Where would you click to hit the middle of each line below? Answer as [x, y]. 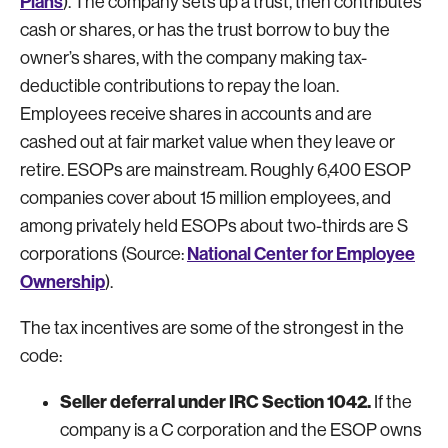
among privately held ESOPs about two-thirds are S [214, 225]
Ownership [62, 281]
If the [391, 401]
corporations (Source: [103, 253]
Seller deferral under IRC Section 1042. [215, 401]
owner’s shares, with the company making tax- [193, 57]
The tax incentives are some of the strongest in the [212, 327]
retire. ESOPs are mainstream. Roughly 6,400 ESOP [215, 169]
